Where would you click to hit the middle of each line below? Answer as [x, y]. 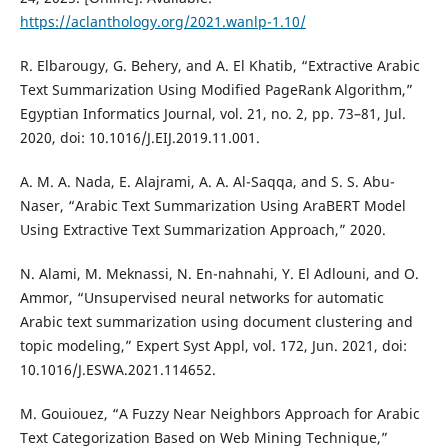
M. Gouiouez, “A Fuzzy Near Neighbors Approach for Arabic [219, 414]
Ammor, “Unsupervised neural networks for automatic [201, 298]
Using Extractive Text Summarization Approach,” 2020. [202, 230]
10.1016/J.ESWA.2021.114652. [117, 370]
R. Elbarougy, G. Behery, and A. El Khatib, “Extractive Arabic [219, 66]
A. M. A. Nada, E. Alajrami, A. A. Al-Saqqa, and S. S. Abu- [207, 182]
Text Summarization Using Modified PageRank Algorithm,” [216, 90]
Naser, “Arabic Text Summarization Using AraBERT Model [212, 206]
